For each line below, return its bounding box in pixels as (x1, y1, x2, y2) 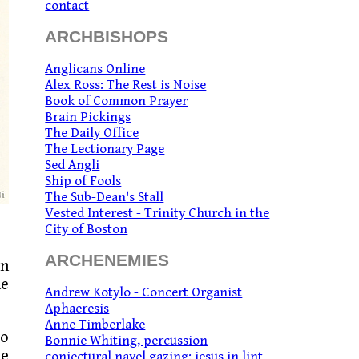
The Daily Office (45, 125, 139, 141)
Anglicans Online (45, 61, 146, 77)
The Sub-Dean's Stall (45, 189, 164, 205)
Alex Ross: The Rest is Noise (45, 77, 207, 93)
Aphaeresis (45, 301, 110, 317)
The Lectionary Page (45, 141, 165, 157)
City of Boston (45, 221, 128, 237)
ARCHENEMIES (45, 251, 170, 270)
